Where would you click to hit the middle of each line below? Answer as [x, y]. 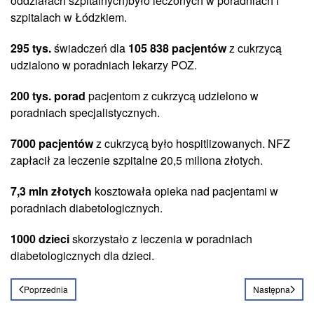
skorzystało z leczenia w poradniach [161, 238]
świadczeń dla [90, 48]
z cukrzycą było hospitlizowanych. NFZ [192, 143]
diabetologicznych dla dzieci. [82, 255]
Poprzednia [46, 289]
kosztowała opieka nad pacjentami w [185, 191]
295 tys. [31, 48]
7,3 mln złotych [51, 191]
